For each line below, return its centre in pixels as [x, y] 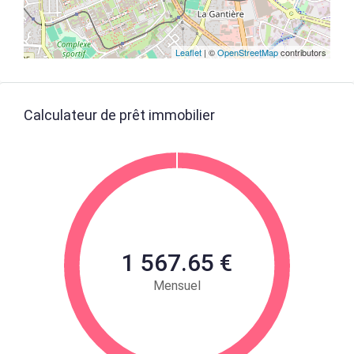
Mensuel [177, 286]
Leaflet [188, 52]
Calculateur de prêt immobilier [119, 115]
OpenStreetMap [248, 52]
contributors [302, 52]
